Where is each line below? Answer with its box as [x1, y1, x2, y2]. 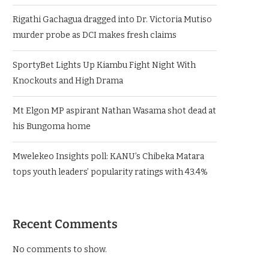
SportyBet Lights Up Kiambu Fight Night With [13, 60, 196, 70]
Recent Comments [13, 217, 118, 231]
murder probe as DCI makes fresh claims [13, 30, 177, 40]
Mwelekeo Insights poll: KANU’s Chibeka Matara [13, 151, 204, 162]
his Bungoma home [13, 121, 91, 131]
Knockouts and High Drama [13, 76, 123, 86]
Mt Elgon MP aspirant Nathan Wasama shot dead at [13, 106, 216, 116]
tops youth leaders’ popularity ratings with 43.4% [13, 167, 208, 177]
